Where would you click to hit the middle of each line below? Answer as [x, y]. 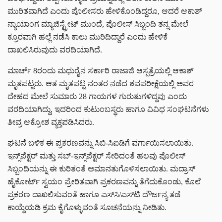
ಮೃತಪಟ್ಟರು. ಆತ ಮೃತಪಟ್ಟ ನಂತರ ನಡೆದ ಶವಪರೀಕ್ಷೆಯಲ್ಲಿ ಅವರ [101, 83]
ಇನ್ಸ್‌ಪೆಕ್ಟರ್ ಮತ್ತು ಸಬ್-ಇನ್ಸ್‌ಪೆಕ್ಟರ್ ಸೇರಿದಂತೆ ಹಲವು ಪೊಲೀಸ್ [96, 156]
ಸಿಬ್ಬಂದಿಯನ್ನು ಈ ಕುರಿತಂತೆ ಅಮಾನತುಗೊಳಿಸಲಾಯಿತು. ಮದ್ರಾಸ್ [101, 168]
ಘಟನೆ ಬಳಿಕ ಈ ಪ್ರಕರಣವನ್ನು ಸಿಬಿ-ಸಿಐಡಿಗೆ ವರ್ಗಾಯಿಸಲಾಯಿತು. [100, 143]
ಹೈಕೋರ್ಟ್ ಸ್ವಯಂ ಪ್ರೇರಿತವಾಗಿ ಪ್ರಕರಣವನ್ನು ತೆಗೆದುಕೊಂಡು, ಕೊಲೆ [104, 181]
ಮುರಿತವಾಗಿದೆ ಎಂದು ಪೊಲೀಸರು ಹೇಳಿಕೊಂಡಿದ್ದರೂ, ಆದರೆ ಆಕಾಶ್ [105, 11]
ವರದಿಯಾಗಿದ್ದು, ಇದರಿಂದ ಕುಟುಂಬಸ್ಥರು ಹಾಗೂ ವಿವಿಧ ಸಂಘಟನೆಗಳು [108, 109]
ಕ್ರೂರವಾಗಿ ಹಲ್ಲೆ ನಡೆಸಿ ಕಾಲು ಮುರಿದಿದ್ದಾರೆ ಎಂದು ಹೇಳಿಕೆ [87, 37]
